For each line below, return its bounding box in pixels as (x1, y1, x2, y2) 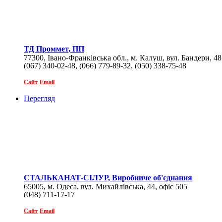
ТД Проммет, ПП (24, 45, 84, 54)
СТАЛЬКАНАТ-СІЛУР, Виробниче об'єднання (24, 173, 192, 182)
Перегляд (24, 94, 55, 103)
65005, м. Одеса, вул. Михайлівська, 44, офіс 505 (24, 182, 187, 191)
